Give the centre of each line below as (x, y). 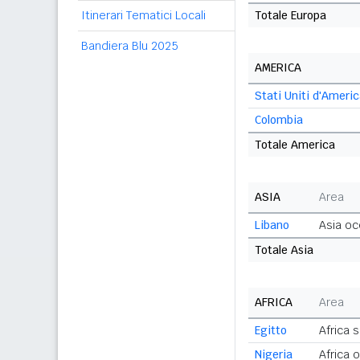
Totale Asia (284, 250)
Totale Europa (290, 15)
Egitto (271, 330)
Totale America (295, 145)
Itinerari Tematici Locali (143, 15)
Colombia (279, 120)
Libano (272, 225)
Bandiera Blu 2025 (130, 46)
